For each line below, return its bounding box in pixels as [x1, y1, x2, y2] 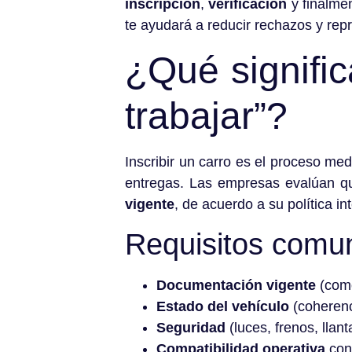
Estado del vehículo [156, 299, 289, 315]
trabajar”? [125, 94, 288, 137]
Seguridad [156, 320, 225, 336]
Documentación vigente [156, 277, 316, 294]
